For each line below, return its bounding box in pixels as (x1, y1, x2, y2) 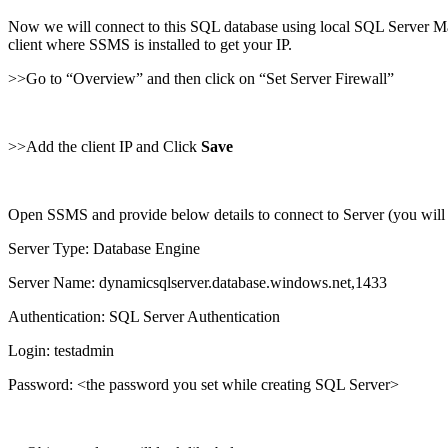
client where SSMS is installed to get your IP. (8, 35, 292, 53)
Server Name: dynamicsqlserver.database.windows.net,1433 (8, 273, 387, 291)
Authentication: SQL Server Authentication (8, 307, 280, 325)
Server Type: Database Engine (8, 239, 200, 257)
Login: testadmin (8, 341, 114, 359)
